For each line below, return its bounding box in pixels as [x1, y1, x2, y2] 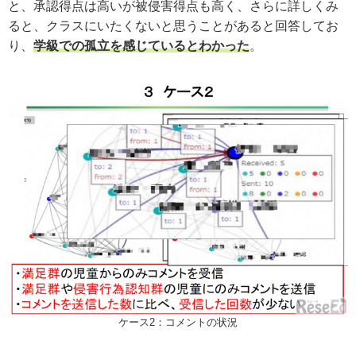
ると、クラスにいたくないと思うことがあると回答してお [8, 18, 339, 33]
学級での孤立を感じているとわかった [33, 38, 250, 52]
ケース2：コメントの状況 [118, 316, 238, 329]
